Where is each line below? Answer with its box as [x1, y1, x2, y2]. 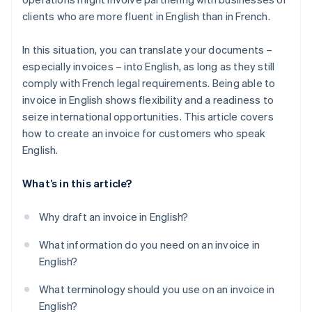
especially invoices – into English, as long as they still [22, 59, 275, 74]
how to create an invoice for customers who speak [22, 126, 266, 141]
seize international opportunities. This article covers [22, 109, 274, 124]
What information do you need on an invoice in [39, 237, 260, 252]
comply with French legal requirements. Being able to [22, 76, 276, 91]
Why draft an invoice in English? [39, 210, 189, 224]
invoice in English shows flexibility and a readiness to [22, 93, 274, 107]
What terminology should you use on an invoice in [39, 282, 275, 297]
